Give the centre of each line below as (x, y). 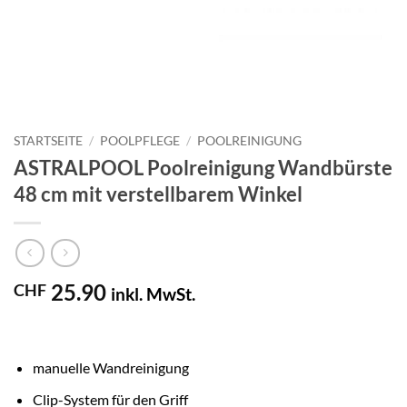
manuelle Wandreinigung (110, 368)
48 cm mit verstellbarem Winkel (158, 194)
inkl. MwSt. (153, 294)
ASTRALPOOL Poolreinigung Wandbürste (203, 167)
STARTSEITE (48, 141)
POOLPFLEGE (140, 141)
